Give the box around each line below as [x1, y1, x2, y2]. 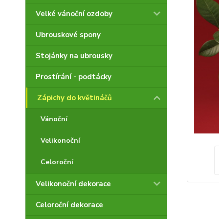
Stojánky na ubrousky [36, 51, 112, 61]
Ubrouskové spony [36, 30, 101, 40]
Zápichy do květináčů [37, 93, 112, 103]
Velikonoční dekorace [36, 179, 111, 189]
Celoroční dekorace [36, 200, 103, 210]
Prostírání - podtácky [36, 72, 111, 82]
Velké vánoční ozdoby [36, 9, 112, 19]
